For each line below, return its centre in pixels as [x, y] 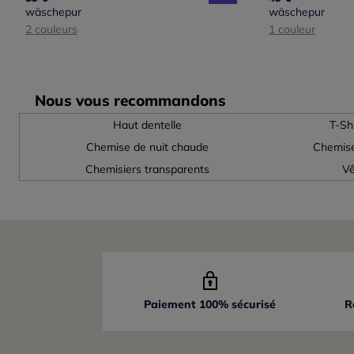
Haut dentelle [148, 125]
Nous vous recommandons [130, 101]
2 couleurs [51, 30]
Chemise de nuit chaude [148, 147]
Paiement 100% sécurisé [210, 305]
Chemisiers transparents [148, 169]
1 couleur [292, 30]
